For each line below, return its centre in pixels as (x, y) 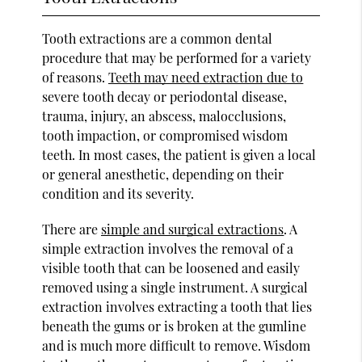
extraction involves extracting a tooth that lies (177, 306)
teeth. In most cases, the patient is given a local (179, 154)
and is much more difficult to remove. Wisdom (177, 345)
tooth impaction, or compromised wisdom (165, 135)
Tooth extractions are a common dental (158, 38)
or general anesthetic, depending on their (163, 174)
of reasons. (76, 77)
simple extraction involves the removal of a (168, 248)
